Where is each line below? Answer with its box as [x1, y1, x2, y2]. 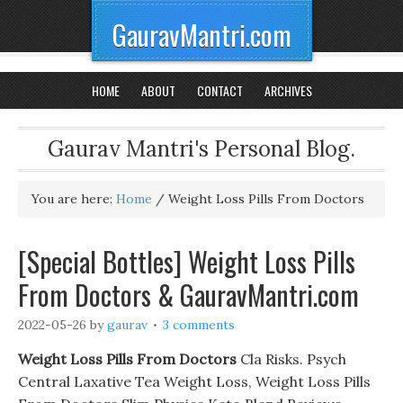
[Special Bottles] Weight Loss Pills [18, 241, 355, 282]
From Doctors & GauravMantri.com [18, 274, 359, 315]
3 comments [163, 317, 235, 333]
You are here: [31, 191, 116, 207]
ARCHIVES [264, 81, 312, 100]
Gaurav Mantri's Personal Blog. [48, 135, 355, 163]
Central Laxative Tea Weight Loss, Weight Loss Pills [18, 372, 371, 390]
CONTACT [196, 81, 243, 100]
